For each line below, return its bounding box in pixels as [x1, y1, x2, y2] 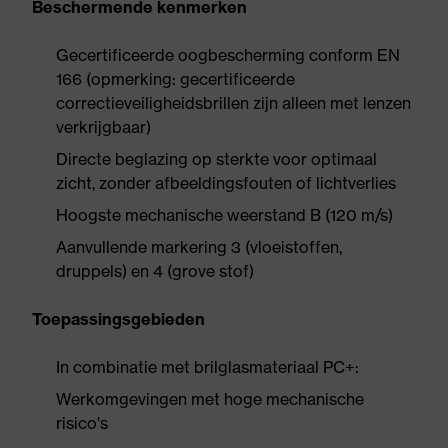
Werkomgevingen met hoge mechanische [56, 389, 364, 409]
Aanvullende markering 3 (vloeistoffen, [56, 237, 342, 257]
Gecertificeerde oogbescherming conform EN [56, 45, 400, 65]
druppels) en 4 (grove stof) [56, 261, 254, 281]
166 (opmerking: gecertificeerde [56, 69, 295, 89]
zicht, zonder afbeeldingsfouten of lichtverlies [56, 173, 396, 193]
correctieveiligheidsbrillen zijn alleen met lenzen [56, 93, 411, 113]
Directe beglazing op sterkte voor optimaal [56, 149, 377, 169]
